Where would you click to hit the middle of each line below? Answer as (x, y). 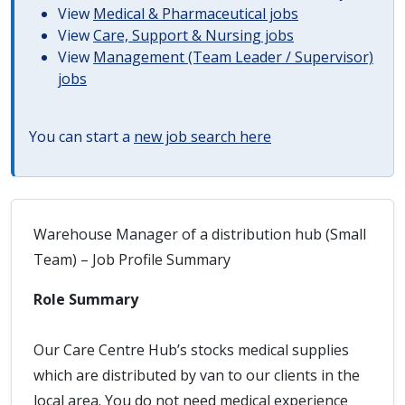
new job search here (202, 137)
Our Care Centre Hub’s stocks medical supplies (191, 350)
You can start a (81, 137)
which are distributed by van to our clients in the (197, 375)
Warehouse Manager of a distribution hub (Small (200, 234)
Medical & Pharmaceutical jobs (196, 14)
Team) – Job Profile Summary (132, 259)
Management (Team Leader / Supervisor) (233, 57)
